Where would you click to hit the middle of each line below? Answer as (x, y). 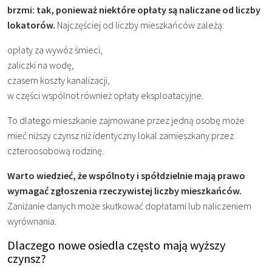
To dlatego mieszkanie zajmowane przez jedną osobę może (126, 120)
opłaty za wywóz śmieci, (55, 49)
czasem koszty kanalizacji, (59, 80)
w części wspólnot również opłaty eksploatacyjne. (105, 95)
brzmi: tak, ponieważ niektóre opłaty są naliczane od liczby (134, 9)
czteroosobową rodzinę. (56, 150)
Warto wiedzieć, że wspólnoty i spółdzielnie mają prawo (126, 175)
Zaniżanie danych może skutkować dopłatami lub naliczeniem (129, 206)
